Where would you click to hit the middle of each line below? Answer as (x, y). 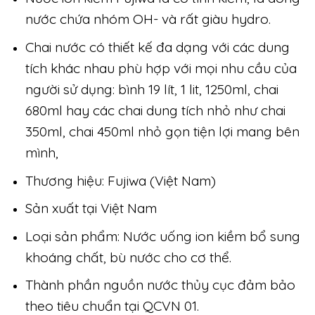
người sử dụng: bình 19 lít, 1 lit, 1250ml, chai (152, 90)
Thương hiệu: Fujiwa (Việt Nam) (120, 180)
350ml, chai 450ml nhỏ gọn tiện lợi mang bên (162, 132)
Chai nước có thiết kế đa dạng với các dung (157, 47)
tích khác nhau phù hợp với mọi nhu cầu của (161, 69)
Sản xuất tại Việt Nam (91, 208)
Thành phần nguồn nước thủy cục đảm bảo (160, 285)
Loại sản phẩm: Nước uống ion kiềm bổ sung (162, 236)
